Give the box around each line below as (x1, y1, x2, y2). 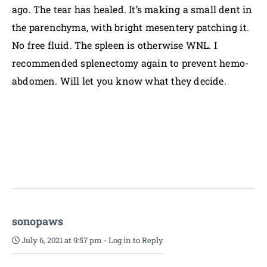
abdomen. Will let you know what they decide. (12, 74, 229, 87)
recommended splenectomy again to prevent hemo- (12, 57, 249, 69)
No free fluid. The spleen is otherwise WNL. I (12, 39, 218, 51)
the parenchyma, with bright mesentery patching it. (12, 21, 250, 33)
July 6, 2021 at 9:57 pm (20, 235, 102, 246)
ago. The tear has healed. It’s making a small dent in (12, 3, 253, 15)
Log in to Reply (108, 235, 163, 246)
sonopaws (12, 214, 63, 228)
